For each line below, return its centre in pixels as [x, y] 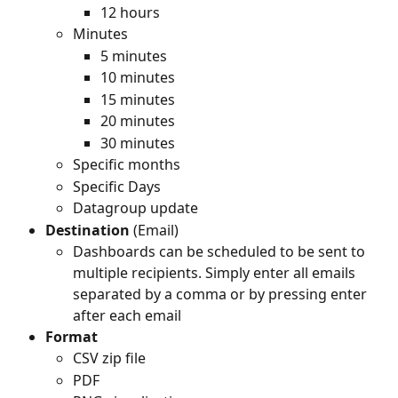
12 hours [130, 12]
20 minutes [138, 121]
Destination [88, 230]
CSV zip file [109, 358]
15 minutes [138, 99]
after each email [127, 315]
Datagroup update [135, 208]
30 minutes [138, 143]
